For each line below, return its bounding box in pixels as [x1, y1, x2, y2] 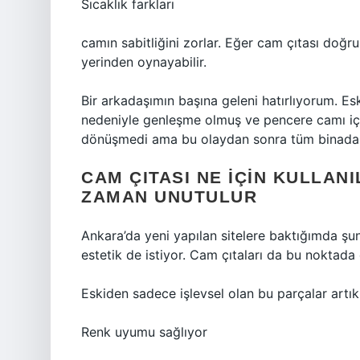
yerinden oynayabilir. [81, 54, 207, 70]
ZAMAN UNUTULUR [81, 187, 257, 206]
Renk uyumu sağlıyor [81, 324, 207, 340]
